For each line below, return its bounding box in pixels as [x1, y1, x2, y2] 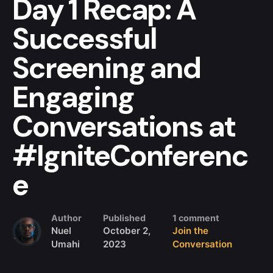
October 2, [103, 224, 151, 236]
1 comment [172, 212, 219, 223]
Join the [172, 224, 208, 236]
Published [103, 212, 146, 223]
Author [51, 212, 82, 223]
